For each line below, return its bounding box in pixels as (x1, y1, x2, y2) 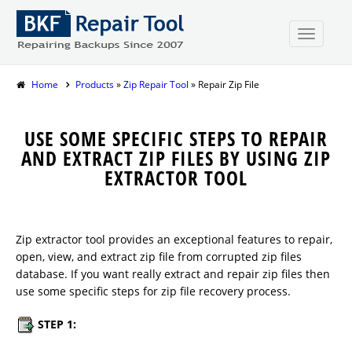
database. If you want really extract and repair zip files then (16, 266, 330, 281)
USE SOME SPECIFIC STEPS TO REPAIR (24, 125, 328, 152)
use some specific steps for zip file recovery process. (16, 284, 291, 299)
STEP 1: (38, 317, 76, 332)
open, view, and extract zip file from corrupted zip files (16, 249, 302, 264)
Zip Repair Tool (121, 78, 189, 91)
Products (75, 78, 114, 91)
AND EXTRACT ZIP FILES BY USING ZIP (21, 145, 331, 171)
